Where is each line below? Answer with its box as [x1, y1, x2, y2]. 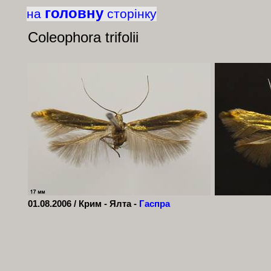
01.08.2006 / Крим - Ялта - [27, 199, 139, 209]
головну [44, 5, 103, 21]
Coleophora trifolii [27, 29, 139, 45]
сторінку [106, 7, 157, 21]
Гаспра [139, 199, 170, 209]
